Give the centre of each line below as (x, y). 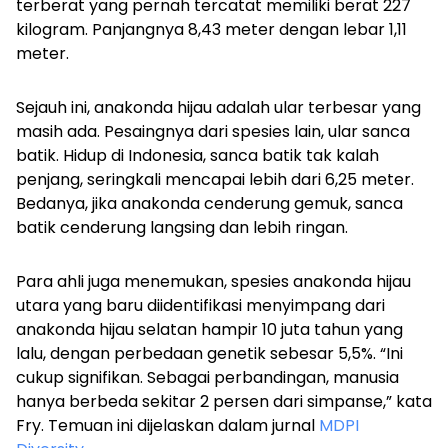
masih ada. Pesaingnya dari (124, 132)
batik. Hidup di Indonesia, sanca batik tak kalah (197, 156)
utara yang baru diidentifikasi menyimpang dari (200, 306)
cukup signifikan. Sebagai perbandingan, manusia (207, 378)
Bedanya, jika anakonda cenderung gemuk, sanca (209, 204)
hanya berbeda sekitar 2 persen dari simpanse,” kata (224, 402)
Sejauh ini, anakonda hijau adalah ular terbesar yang (218, 108)
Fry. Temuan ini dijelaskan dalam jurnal (167, 426)
